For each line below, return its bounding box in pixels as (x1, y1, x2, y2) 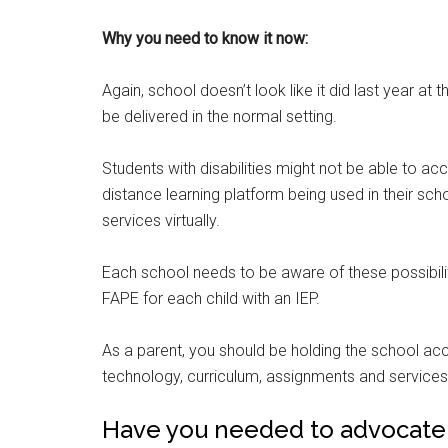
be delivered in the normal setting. (102, 107, 337, 126)
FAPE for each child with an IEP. (102, 289, 320, 308)
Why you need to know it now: (102, 29, 308, 48)
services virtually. (102, 211, 220, 230)
